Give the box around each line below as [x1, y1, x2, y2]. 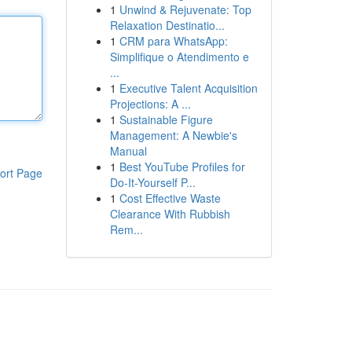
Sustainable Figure [119, 112, 213, 127]
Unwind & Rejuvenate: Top [119, 2, 251, 17]
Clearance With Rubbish [109, 206, 230, 222]
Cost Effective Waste [119, 190, 221, 206]
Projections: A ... [109, 96, 191, 112]
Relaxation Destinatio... [109, 17, 225, 33]
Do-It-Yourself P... [109, 174, 196, 190]
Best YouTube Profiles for [119, 159, 245, 174]
